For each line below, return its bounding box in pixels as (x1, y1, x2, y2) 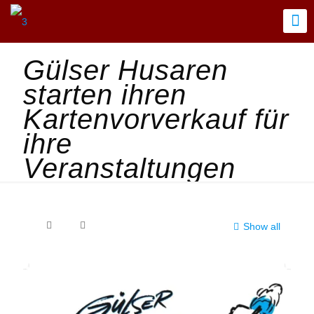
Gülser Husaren (23, 55, 228, 86)
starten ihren (23, 79, 186, 111)
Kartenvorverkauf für (23, 104, 289, 135)
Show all (243, 221, 280, 233)
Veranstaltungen (23, 153, 235, 184)
